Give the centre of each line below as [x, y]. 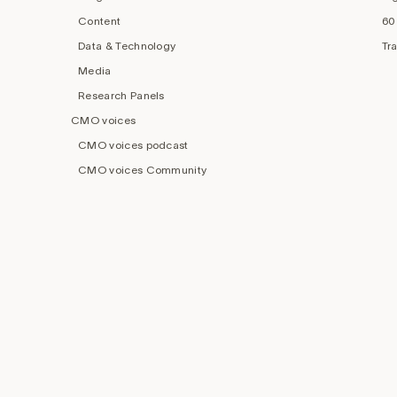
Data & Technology [127, 45]
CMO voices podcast [133, 144]
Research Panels [121, 95]
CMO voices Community [143, 169]
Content [100, 20]
